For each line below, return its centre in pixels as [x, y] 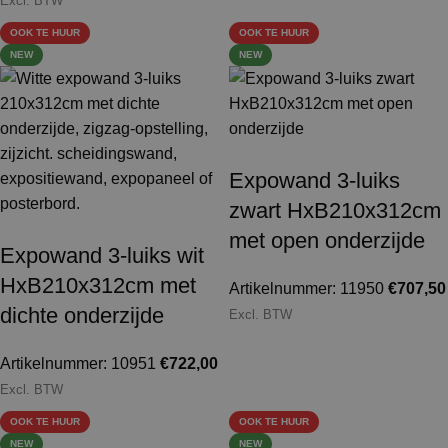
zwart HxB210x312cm [335, 211]
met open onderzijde [327, 241]
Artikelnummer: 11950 [308, 289]
